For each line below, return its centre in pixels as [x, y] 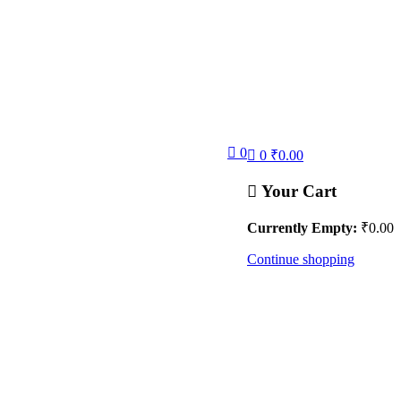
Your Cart [297, 191]
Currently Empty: [302, 228]
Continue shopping [301, 260]
